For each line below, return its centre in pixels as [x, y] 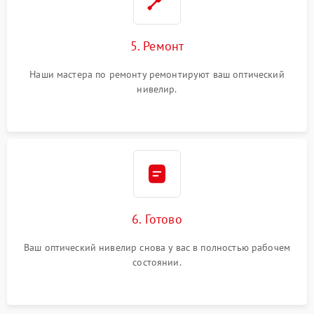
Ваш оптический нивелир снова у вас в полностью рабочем [157, 247]
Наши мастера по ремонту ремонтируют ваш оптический [157, 74]
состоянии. [157, 262]
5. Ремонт [157, 46]
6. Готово [157, 219]
